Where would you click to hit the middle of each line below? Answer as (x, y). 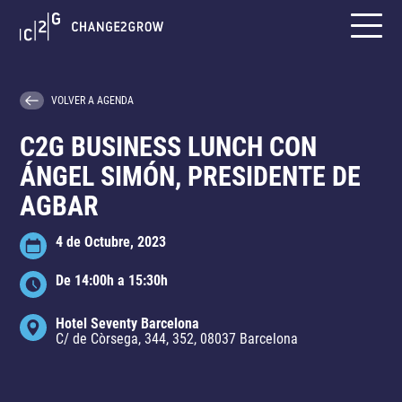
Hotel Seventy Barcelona (128, 323)
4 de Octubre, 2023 (111, 242)
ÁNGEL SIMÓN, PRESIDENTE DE (191, 176)
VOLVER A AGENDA (93, 100)
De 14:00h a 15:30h (112, 280)
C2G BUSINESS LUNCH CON (169, 147)
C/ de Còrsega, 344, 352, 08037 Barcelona (177, 339)
